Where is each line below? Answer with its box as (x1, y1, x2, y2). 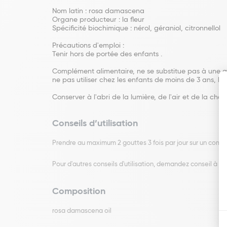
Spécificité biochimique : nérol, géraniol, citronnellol (52, 25, 220, 32)
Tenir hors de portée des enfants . (52, 51, 162, 58)
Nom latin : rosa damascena (52, 8, 144, 15)
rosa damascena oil (52, 208, 111, 214)
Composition (52, 187, 105, 196)
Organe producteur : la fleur (52, 16, 144, 23)
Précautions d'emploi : (52, 42, 124, 49)
